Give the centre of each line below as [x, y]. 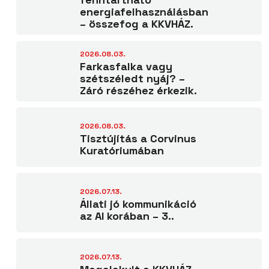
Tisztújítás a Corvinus [138, 138]
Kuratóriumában [122, 150]
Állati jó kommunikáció [138, 204]
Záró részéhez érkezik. [138, 90]
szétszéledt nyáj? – [132, 78]
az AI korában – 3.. [127, 216]
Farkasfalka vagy [126, 66]
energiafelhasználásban [144, 12]
